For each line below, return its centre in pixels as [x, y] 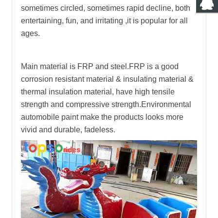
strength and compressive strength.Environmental [106, 104]
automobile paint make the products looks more [102, 117]
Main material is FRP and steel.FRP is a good [100, 66]
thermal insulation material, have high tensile [98, 91]
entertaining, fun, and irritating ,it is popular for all [104, 20]
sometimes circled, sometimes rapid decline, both [106, 8]
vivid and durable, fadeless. [68, 129]
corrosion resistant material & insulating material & [107, 79]
